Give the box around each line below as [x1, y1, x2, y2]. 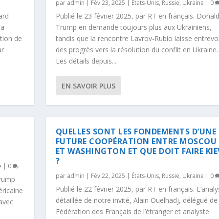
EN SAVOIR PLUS [61, 81, 115, 90]
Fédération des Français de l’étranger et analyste [55, 206, 209, 216]
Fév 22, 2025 [90, 171, 125, 180]
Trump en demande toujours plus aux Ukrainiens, [55, 22, 212, 32]
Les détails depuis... [55, 56, 116, 66]
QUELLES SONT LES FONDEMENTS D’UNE [55, 126, 217, 137]
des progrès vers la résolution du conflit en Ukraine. [55, 44, 218, 54]
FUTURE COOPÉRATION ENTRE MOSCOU [55, 135, 217, 147]
